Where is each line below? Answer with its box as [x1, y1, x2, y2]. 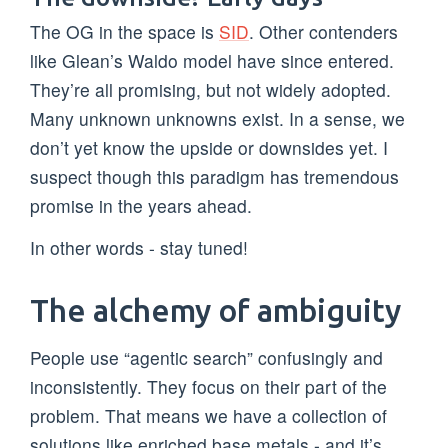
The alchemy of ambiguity [30, 292, 401, 328]
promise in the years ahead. [30, 192, 252, 218]
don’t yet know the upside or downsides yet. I [30, 134, 388, 160]
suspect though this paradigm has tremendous [30, 163, 399, 189]
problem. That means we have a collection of [30, 403, 387, 429]
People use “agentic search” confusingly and [30, 345, 383, 371]
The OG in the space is [30, 18, 219, 44]
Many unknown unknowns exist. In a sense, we [30, 105, 405, 131]
